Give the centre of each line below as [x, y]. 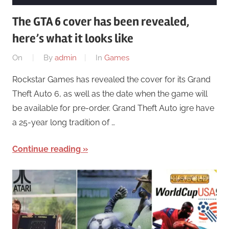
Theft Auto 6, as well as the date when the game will [110, 94]
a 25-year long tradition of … [64, 122]
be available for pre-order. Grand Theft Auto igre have [113, 108]
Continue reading [47, 149]
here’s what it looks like [73, 39]
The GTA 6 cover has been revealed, [101, 22]
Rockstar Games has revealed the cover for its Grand [111, 79]
